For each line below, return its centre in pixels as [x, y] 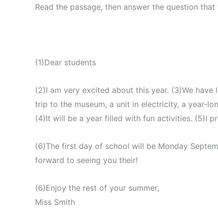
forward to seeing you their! [86, 160]
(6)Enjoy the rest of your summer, [97, 188]
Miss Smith [55, 202]
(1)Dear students [65, 63]
